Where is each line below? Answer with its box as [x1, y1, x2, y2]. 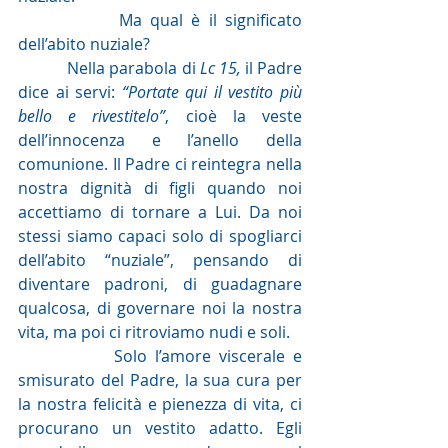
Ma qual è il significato [18, 8, 119, 31]
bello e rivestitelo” [18, 104, 166, 127]
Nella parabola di [67, 56, 200, 79]
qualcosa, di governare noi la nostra [18, 296, 302, 319]
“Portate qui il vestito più [121, 80, 303, 103]
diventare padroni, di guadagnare [18, 272, 302, 295]
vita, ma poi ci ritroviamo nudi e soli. [18, 320, 290, 343]
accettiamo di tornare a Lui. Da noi [18, 200, 302, 223]
